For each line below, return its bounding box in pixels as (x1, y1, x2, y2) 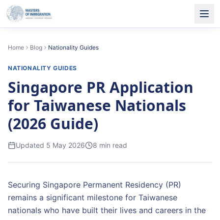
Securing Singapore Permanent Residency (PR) (8, 180, 181, 190)
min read (97, 141, 127, 149)
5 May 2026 (46, 141, 85, 149)
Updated (16, 141, 46, 149)
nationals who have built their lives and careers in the (8, 205, 206, 215)
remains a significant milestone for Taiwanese (8, 192, 177, 202)
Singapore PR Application (8, 77, 193, 97)
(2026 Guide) (8, 113, 98, 134)
